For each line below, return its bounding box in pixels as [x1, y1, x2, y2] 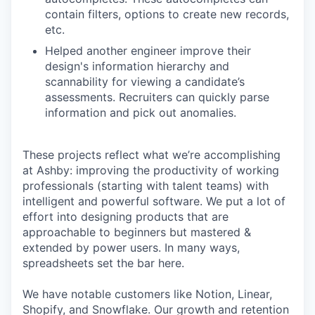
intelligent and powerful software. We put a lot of [22, 194, 285, 208]
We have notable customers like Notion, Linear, [22, 287, 272, 301]
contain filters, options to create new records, [45, 7, 289, 21]
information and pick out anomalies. [45, 105, 236, 120]
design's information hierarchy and [45, 59, 229, 73]
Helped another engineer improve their [45, 44, 251, 58]
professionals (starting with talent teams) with [22, 179, 269, 193]
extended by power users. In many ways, [22, 240, 240, 255]
